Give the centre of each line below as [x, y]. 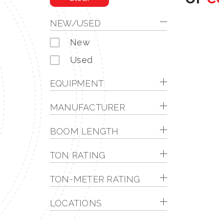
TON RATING [78, 155]
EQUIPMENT [77, 83]
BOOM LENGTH [84, 131]
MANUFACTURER [88, 107]
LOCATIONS [76, 203]
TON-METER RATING [95, 179]
